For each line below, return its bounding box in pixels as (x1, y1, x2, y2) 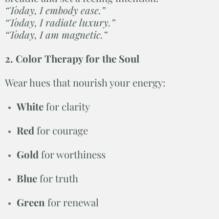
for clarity (44, 99, 90, 113)
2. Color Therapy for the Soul (5, 51, 139, 65)
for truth (37, 171, 78, 185)
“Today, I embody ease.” (5, 3, 105, 17)
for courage (34, 123, 88, 137)
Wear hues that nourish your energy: (5, 75, 165, 89)
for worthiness (39, 147, 106, 161)
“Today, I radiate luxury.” (5, 15, 115, 29)
